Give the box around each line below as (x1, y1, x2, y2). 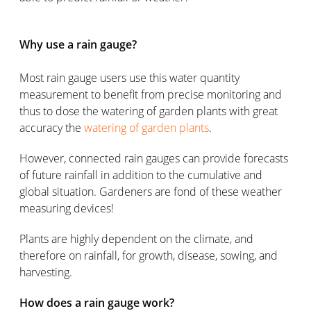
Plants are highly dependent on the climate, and (19, 230, 253, 246)
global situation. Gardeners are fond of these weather (19, 183, 282, 199)
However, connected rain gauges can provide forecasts (19, 150, 288, 166)
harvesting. (19, 264, 72, 280)
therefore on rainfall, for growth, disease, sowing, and (19, 247, 278, 263)
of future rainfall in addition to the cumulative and (19, 167, 262, 183)
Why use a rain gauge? (19, 36, 137, 52)
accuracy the (19, 119, 84, 135)
